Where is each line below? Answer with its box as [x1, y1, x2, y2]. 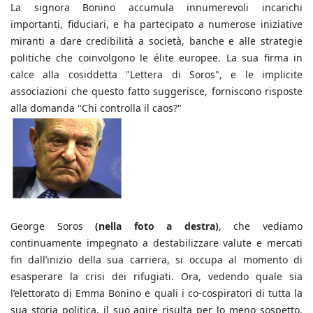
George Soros [10, 219, 96, 233]
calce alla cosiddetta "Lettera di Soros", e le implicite [10, 68, 303, 82]
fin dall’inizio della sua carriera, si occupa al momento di [10, 253, 303, 267]
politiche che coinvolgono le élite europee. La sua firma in [10, 51, 303, 65]
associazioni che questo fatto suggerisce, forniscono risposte [10, 85, 303, 99]
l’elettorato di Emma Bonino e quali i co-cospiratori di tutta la [10, 286, 303, 300]
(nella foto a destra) [95, 219, 219, 233]
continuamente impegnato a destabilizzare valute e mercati [10, 236, 303, 250]
